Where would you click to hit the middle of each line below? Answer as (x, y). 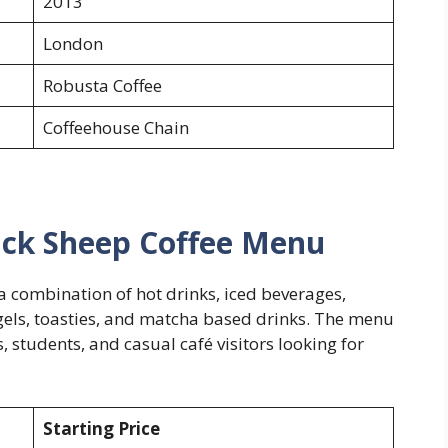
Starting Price (101, 428)
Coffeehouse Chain (115, 128)
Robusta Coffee (102, 86)
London (72, 44)
